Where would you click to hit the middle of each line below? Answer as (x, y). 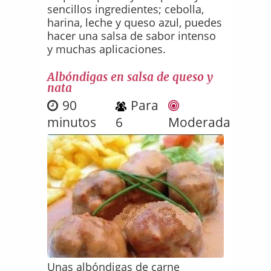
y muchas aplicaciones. (107, 49)
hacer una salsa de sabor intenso (132, 35)
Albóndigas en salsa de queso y (130, 77)
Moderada (199, 122)
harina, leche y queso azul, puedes (135, 22)
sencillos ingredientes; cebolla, (126, 9)
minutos (72, 122)
